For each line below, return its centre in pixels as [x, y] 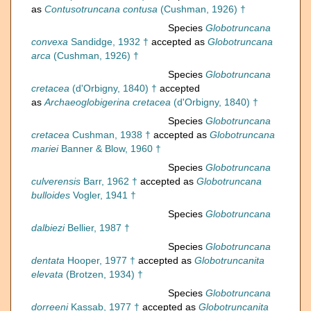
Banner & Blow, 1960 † [110, 149]
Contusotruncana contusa [101, 9]
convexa [50, 42]
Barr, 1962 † [109, 182]
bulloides [51, 195]
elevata [47, 275]
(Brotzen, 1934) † [103, 275]
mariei [45, 149]
